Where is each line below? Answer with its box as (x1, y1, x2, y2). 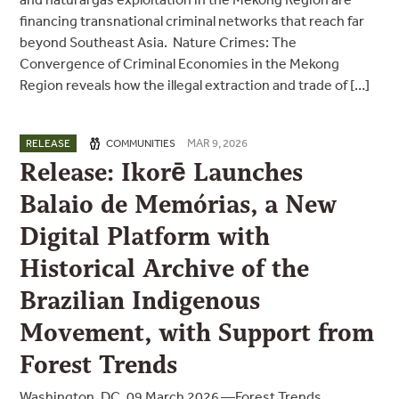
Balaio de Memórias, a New (20, 188, 338, 221)
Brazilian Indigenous (20, 284, 261, 317)
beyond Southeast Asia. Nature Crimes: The (20, 33, 297, 51)
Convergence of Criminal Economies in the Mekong (20, 54, 340, 72)
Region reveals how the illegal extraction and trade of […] (20, 76, 370, 94)
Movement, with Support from (20, 316, 375, 349)
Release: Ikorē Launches (20, 156, 304, 189)
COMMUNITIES (106, 136, 176, 151)
